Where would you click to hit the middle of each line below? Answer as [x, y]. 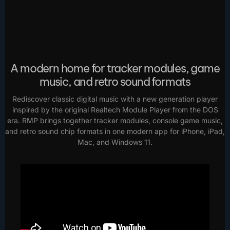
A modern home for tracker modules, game [115, 68]
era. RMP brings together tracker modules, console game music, [115, 120]
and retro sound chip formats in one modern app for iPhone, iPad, [115, 131]
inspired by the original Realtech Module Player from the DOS [115, 110]
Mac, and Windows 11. [115, 142]
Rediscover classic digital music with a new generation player [115, 99]
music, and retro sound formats [115, 82]
